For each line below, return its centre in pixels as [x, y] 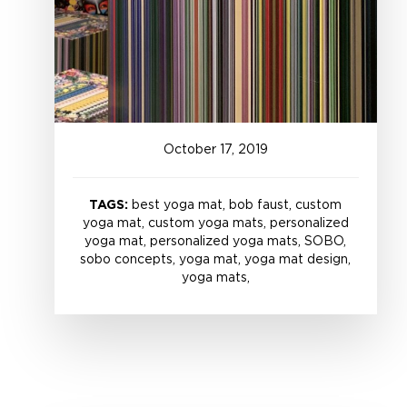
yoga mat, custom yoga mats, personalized [215, 223]
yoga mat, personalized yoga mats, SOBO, [216, 241]
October [189, 149]
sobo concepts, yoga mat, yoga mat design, [216, 259]
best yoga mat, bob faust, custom [235, 205]
